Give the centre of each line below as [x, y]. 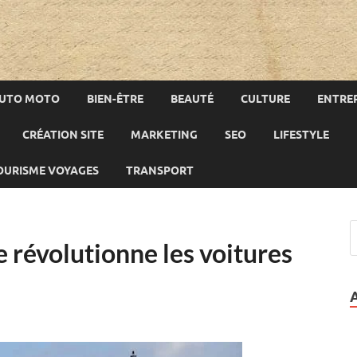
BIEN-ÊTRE [115, 98]
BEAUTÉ [192, 98]
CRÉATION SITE [63, 134]
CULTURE [265, 98]
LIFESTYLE [301, 134]
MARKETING [164, 134]
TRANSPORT [160, 170]
